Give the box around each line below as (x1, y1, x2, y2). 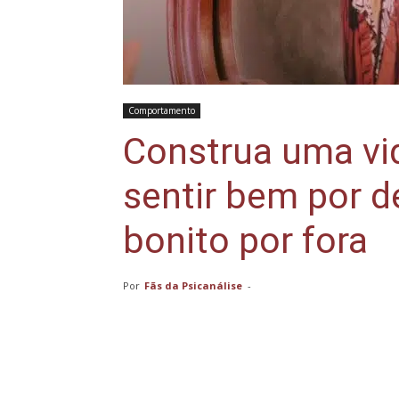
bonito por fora (123, 219, 368, 262)
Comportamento (128, 104, 195, 117)
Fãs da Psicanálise (144, 279, 242, 292)
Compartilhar (167, 376, 238, 389)
